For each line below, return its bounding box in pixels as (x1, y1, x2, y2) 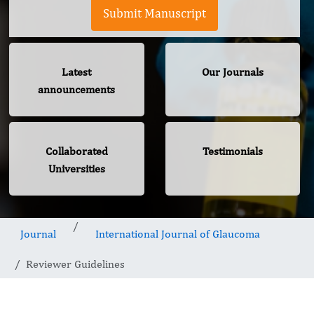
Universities (48, 162, 105, 176)
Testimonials (202, 144, 263, 158)
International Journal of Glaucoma (95, 227, 260, 241)
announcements (38, 83, 116, 97)
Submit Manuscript (103, 6, 206, 21)
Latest (62, 65, 92, 79)
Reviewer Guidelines (26, 257, 125, 271)
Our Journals (201, 65, 264, 79)
